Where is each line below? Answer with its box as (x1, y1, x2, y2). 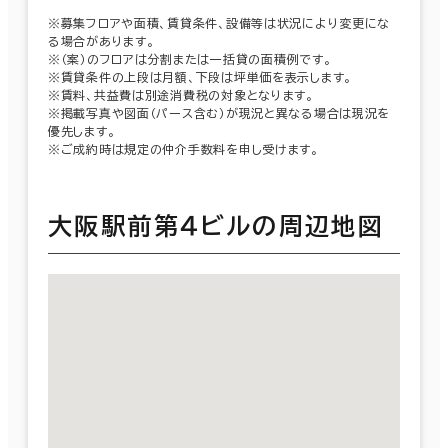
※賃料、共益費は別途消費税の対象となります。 (48, 88, 314, 101)
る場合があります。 (48, 34, 155, 47)
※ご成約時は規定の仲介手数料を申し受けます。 (48, 142, 319, 155)
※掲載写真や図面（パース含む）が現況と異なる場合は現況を (48, 106, 391, 119)
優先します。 (48, 124, 116, 137)
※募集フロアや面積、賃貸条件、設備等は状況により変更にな (48, 16, 391, 29)
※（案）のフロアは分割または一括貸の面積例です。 (48, 52, 332, 65)
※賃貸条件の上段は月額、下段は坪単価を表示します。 (48, 70, 352, 83)
